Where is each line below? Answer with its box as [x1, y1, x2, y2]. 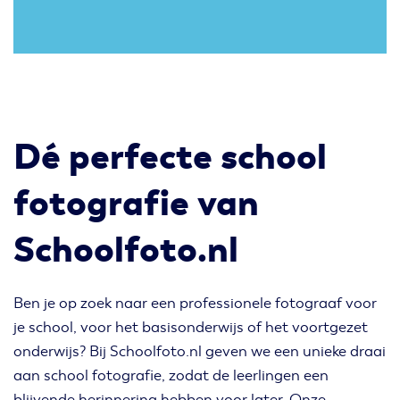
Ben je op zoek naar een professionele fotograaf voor [13, 293, 377, 312]
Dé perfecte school [13, 132, 327, 180]
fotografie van [13, 179, 259, 227]
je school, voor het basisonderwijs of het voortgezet [13, 317, 368, 337]
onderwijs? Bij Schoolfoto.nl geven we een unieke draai [13, 341, 386, 361]
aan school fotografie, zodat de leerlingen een [13, 365, 329, 385]
